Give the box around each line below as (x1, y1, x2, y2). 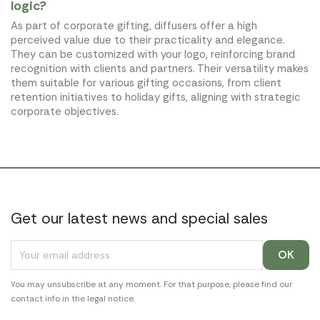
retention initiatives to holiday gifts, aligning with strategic (11, 89, 301, 104)
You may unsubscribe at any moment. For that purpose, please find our (11, 278, 292, 290)
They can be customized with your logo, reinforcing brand (11, 46, 295, 61)
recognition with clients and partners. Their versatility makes (11, 61, 309, 76)
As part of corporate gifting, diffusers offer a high (11, 18, 257, 33)
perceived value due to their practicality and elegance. (11, 32, 285, 47)
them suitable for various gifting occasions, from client (11, 75, 281, 90)
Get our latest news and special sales (11, 208, 268, 229)
